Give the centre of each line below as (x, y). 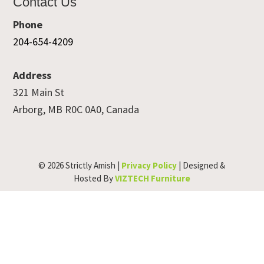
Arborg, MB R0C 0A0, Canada (76, 109)
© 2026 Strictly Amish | (80, 165)
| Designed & (201, 165)
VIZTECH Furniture (152, 178)
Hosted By (94, 178)
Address (32, 75)
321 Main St (39, 92)
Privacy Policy (149, 165)
